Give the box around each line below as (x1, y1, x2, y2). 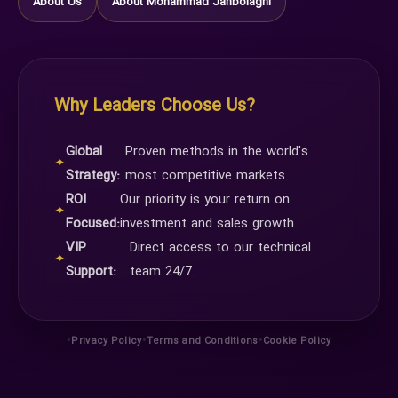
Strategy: (66, 164, 120, 187)
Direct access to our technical (130, 236, 312, 259)
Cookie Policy (262, 333, 331, 349)
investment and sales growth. (120, 212, 298, 235)
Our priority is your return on (120, 188, 290, 211)
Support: (66, 260, 116, 283)
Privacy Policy (71, 333, 142, 349)
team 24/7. (130, 260, 196, 283)
